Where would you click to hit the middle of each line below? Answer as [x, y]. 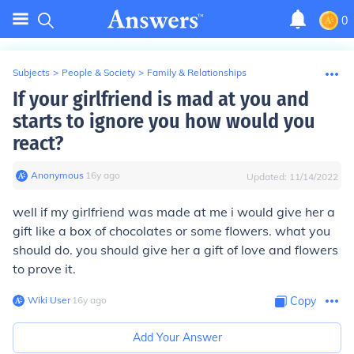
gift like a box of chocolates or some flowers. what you [171, 231]
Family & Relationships [197, 72]
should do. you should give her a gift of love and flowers [175, 250]
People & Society [98, 72]
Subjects [31, 72]
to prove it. [44, 269]
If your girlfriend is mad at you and [161, 99]
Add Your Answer [177, 337]
